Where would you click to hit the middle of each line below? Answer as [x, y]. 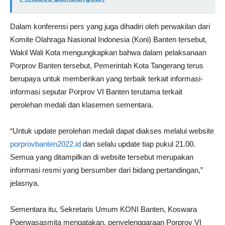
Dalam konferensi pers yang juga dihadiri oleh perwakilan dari [110, 26]
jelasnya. [25, 183]
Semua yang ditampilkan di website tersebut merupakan [102, 157]
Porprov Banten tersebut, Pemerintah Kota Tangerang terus [107, 65]
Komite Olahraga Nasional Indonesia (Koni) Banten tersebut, [108, 39]
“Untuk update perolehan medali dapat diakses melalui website [112, 131]
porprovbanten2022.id [45, 144]
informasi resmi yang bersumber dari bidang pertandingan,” [106, 170]
